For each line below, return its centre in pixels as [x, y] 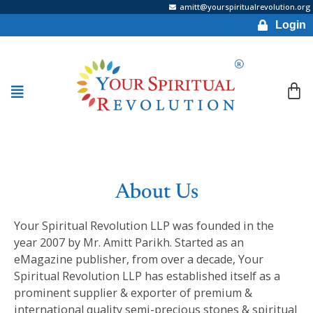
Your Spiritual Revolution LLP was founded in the [144, 226]
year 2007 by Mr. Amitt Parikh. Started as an [129, 243]
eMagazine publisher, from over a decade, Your [139, 260]
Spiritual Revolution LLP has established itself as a [147, 276]
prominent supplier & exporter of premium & [133, 293]
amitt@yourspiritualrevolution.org [245, 7]
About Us [156, 193]
